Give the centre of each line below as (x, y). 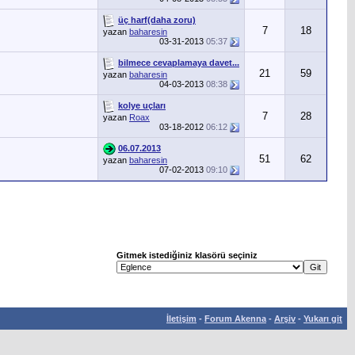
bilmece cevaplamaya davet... (179, 62)
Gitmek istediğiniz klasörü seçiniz (187, 255)
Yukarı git (323, 319)
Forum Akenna (235, 319)
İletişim (181, 319)
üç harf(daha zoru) (157, 19)
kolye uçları (142, 105)
